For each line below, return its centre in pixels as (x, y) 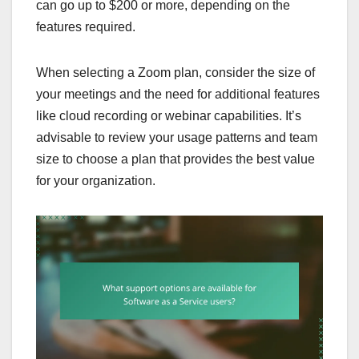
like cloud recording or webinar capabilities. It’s (169, 116)
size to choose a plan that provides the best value (175, 159)
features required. (86, 27)
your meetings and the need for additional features (178, 95)
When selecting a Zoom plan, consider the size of (175, 73)
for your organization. (96, 181)
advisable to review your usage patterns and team (177, 138)
